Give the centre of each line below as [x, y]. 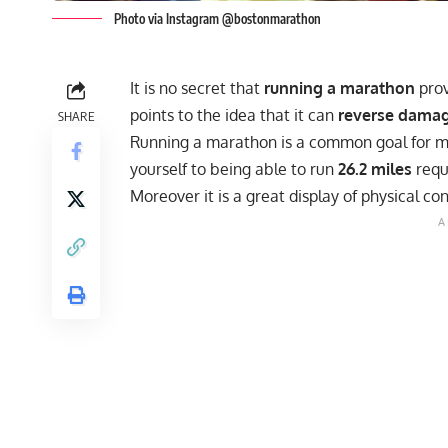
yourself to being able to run [234, 169]
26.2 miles [375, 169]
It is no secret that [197, 88]
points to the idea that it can [234, 115]
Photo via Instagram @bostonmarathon [217, 19]
